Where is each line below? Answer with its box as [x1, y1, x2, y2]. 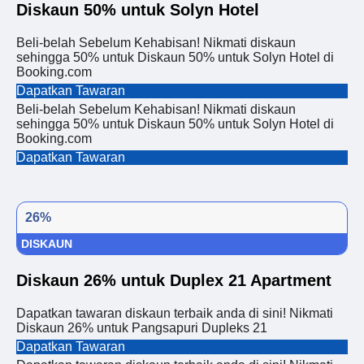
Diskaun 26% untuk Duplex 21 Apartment [16, 271, 331, 289]
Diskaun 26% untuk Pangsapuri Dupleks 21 [16, 321, 267, 335]
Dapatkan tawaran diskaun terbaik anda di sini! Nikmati [16, 306, 333, 320]
